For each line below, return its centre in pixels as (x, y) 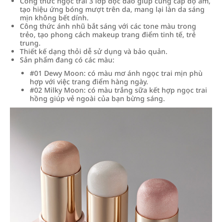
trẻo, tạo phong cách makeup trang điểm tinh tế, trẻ (108, 34)
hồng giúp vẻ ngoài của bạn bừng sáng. (97, 98)
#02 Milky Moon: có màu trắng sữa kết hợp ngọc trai (118, 90)
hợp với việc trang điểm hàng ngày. (89, 82)
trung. (30, 43)
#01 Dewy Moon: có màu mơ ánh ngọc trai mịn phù (116, 73)
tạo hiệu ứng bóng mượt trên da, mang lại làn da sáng (112, 9)
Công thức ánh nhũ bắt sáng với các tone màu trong (108, 26)
